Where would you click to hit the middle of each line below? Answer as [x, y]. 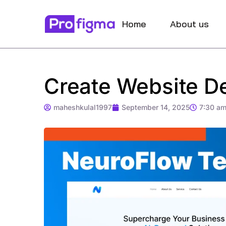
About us [189, 24]
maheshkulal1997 [83, 107]
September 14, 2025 [156, 107]
